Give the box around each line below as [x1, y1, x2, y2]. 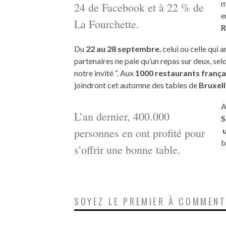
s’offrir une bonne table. [74, 142, 181, 157]
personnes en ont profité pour [74, 126, 205, 140]
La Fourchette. [74, 17, 139, 31]
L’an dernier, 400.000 [74, 109, 169, 124]
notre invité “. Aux [74, 68, 134, 78]
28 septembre [107, 44, 159, 53]
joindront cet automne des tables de [74, 80, 199, 90]
